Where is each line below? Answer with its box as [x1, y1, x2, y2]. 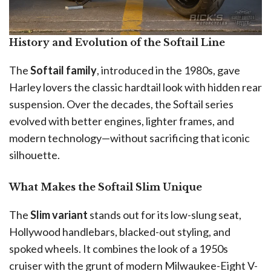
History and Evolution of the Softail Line [9, 36, 225, 48]
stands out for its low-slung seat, [88, 207, 241, 221]
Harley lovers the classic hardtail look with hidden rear [9, 80, 262, 94]
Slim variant [30, 207, 88, 221]
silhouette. [9, 148, 60, 162]
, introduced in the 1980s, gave [97, 63, 240, 77]
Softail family [30, 63, 97, 77]
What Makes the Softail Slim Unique [9, 180, 202, 193]
